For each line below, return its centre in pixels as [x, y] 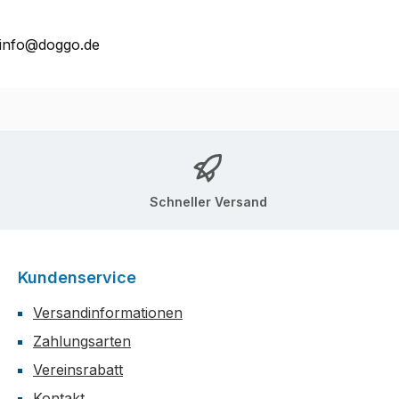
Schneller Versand [208, 201]
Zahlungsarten [82, 342]
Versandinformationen [108, 313]
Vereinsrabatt [78, 370]
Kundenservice [77, 278]
